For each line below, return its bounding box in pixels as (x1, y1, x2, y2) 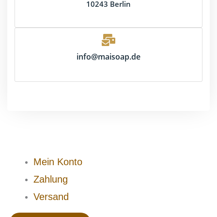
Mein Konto (33, 156, 83, 168)
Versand (33, 191, 69, 202)
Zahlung (33, 174, 68, 185)
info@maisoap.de (77, 51, 140, 62)
